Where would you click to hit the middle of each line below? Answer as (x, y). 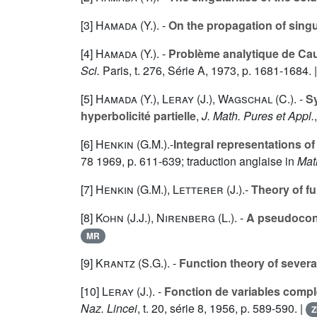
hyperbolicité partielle (138, 116)
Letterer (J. (206, 190)
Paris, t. (121, 71)
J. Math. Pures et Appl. (258, 116)
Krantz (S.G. (129, 263)
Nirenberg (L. (194, 218)
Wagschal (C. (254, 99)
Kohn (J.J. (121, 218)
